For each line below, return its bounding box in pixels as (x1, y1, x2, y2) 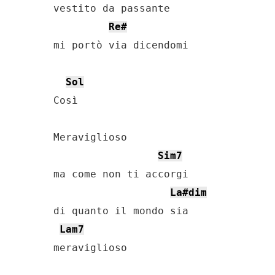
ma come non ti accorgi (53, 168, 188, 180)
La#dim (170, 187, 207, 198)
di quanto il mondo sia (53, 205, 188, 217)
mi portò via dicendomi (53, 39, 188, 51)
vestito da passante (53, 2, 170, 14)
